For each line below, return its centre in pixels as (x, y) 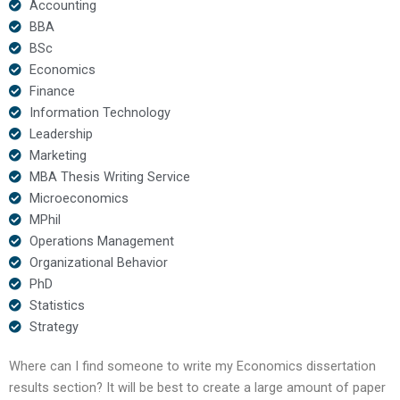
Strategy (54, 326)
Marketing (58, 155)
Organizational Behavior (98, 262)
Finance (52, 91)
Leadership (61, 133)
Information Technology (100, 112)
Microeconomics (79, 198)
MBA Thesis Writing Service (109, 176)
